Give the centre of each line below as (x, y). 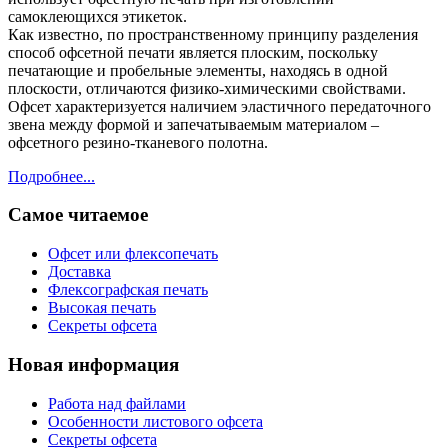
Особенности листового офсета (155, 421)
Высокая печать (102, 308)
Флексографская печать (128, 290)
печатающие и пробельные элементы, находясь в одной (198, 70)
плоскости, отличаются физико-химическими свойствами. (207, 88)
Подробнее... (51, 176)
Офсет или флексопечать (133, 254)
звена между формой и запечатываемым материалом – (193, 124)
